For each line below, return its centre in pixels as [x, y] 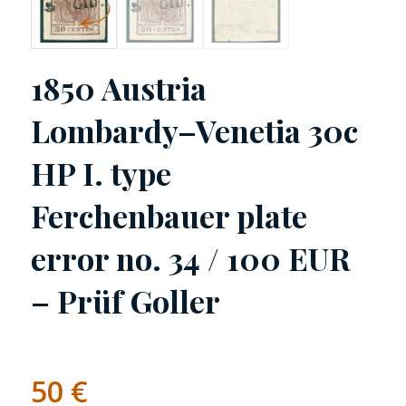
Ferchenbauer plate [169, 216]
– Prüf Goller [125, 301]
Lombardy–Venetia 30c [194, 131]
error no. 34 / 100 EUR [190, 259]
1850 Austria [118, 88]
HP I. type [101, 174]
